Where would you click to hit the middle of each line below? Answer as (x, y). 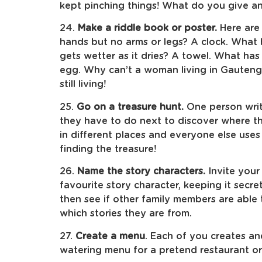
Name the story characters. (141, 172)
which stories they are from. (126, 214)
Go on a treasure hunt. (130, 107)
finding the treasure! (108, 149)
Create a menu (110, 236)
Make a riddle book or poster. (147, 28)
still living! (83, 85)
